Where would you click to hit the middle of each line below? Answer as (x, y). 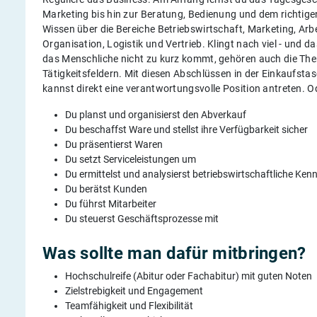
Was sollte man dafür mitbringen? (174, 253)
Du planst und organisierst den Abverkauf (156, 115)
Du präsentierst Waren (114, 144)
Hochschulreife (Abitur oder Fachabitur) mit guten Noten (189, 276)
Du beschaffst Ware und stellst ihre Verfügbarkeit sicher (188, 129)
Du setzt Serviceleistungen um (132, 159)
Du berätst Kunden (106, 189)
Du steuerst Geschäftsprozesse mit (143, 219)
